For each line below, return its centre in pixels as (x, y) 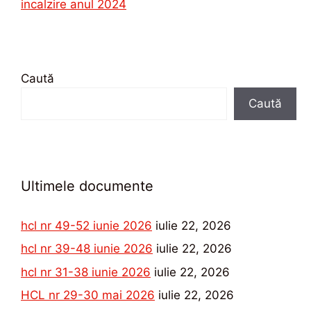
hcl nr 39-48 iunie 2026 (87, 249)
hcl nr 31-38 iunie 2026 (86, 272)
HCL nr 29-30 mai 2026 (88, 295)
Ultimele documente (87, 186)
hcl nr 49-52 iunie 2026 (86, 225)
